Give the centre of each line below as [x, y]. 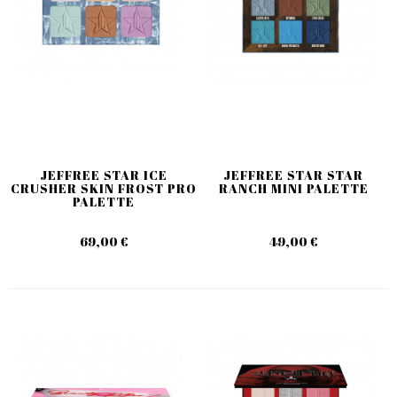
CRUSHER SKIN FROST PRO [104, 188]
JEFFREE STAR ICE [104, 175]
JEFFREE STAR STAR [293, 175]
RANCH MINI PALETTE [293, 188]
